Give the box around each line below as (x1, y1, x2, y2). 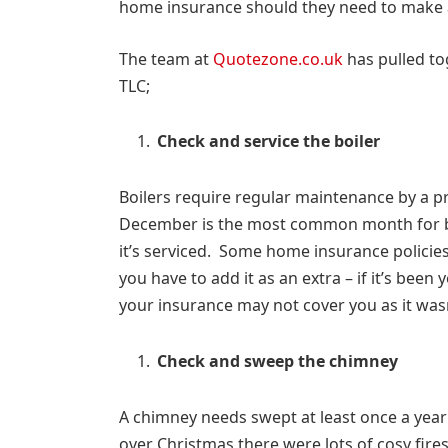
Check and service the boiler (156, 130, 380, 153)
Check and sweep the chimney (156, 350, 398, 373)
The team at (118, 47, 213, 70)
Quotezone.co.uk (212, 47, 343, 70)
